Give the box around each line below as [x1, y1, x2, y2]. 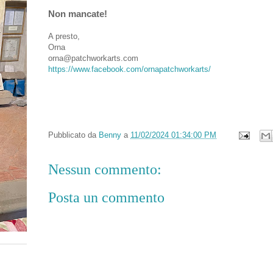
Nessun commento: [48, 161, 161, 177]
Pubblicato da [48, 130, 99, 140]
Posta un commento [48, 190, 165, 206]
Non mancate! [48, 8, 107, 19]
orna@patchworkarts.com [48, 53, 138, 63]
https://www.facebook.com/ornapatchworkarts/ [48, 64, 211, 74]
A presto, [48, 31, 80, 41]
